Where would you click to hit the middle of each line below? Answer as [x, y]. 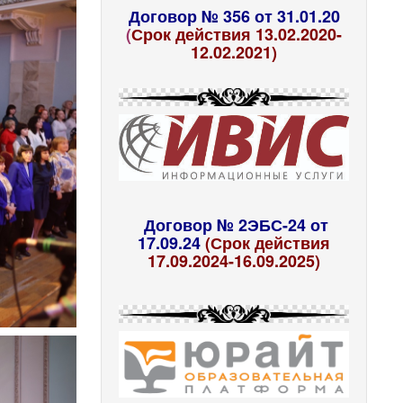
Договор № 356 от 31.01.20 [234, 16]
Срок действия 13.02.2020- [237, 34]
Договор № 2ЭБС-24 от [237, 224]
